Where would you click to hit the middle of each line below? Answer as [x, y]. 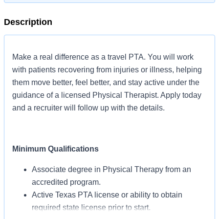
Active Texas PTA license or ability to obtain [107, 195]
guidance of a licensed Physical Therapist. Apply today [107, 95]
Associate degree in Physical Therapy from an [111, 169]
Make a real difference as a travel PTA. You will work [103, 57]
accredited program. [66, 182]
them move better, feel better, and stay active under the [106, 82]
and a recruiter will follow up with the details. [88, 108]
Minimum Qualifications [55, 149]
